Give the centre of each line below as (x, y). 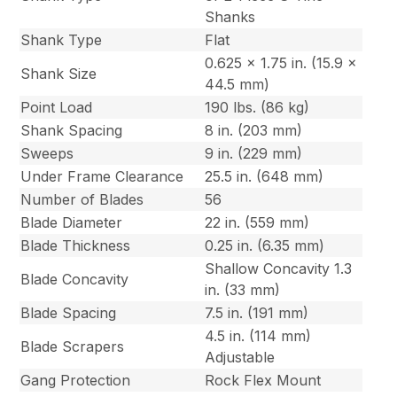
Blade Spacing (69, 313)
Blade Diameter (72, 223)
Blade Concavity (75, 280)
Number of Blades (82, 200)
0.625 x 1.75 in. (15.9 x (281, 63)
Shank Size (59, 74)
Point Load (57, 108)
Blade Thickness (76, 246)
